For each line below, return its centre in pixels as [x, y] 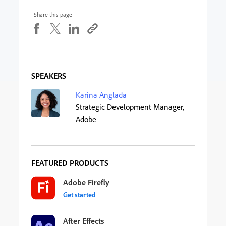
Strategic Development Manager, [130, 107]
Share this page [53, 14]
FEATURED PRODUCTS [70, 163]
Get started [80, 194]
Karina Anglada [101, 95]
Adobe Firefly [87, 182]
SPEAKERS [49, 75]
